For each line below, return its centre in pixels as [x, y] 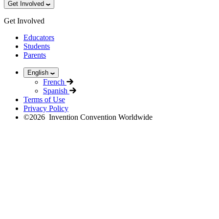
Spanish [56, 90]
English [39, 72]
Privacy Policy [46, 108]
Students [37, 46]
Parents [35, 55]
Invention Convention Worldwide [99, 117]
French [55, 82]
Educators [39, 37]
